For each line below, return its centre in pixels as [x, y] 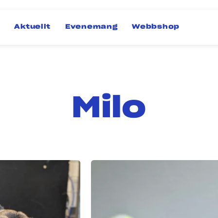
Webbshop [156, 27]
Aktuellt [33, 27]
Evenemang [91, 27]
